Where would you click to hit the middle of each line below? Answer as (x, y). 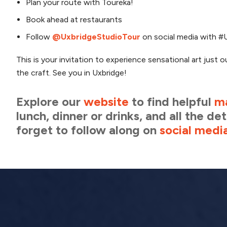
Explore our (50, 101)
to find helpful (172, 101)
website (106, 101)
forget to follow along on (88, 130)
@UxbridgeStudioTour (97, 36)
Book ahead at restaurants (74, 19)
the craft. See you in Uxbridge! (72, 72)
